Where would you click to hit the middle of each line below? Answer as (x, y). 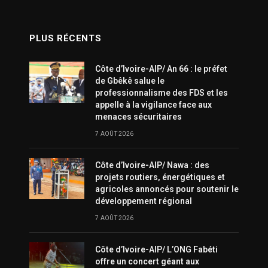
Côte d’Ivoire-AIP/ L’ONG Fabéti (156, 250)
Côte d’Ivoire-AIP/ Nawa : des (152, 165)
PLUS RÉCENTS (66, 39)
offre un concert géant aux (147, 262)
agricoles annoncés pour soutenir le (167, 189)
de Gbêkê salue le (130, 81)
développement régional (144, 201)
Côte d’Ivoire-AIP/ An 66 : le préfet (161, 69)
